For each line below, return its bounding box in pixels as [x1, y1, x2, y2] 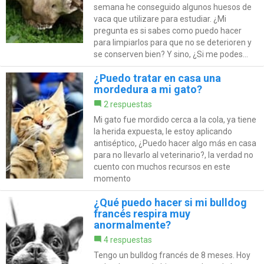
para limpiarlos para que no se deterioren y [93, 38, 252, 48]
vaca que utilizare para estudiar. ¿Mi [93, 14, 226, 24]
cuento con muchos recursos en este [93, 162, 230, 172]
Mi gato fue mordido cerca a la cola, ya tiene [93, 115, 256, 125]
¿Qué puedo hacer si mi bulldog [93, 196, 247, 209]
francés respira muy [93, 207, 190, 220]
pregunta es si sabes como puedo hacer [93, 26, 242, 36]
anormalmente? [93, 219, 171, 232]
